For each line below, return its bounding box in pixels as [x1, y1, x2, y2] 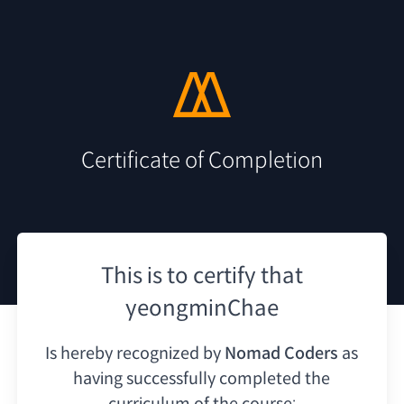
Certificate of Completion [81, 146, 323, 174]
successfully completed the [126, 368, 331, 389]
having [73, 368, 124, 389]
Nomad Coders [225, 343, 339, 363]
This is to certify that [101, 262, 303, 289]
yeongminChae [125, 294, 279, 322]
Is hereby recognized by [45, 343, 222, 363]
